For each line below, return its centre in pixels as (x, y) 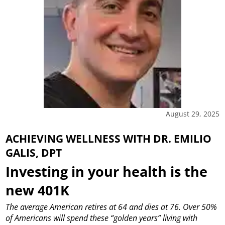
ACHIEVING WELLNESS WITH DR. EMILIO (109, 139)
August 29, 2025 (192, 114)
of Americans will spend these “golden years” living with (102, 218)
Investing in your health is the (107, 171)
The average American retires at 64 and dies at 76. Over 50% (111, 207)
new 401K (38, 190)
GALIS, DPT (34, 153)
